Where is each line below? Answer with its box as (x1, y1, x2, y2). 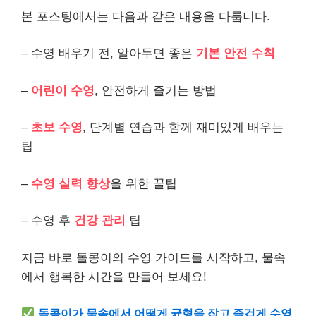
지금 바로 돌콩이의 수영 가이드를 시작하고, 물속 (21, 250, 286, 265)
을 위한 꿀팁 (110, 176, 177, 190)
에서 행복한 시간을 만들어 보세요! (21, 269, 207, 284)
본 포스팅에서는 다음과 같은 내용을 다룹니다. (21, 9, 270, 23)
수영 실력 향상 (31, 176, 110, 190)
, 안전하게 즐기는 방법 (95, 83, 217, 97)
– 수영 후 (21, 214, 74, 227)
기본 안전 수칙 (196, 47, 275, 60)
